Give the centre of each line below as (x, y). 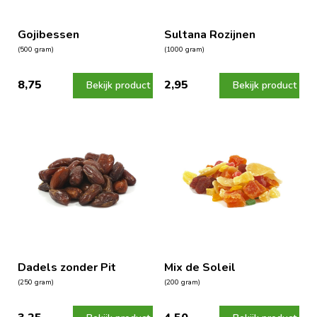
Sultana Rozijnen (209, 34)
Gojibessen (48, 34)
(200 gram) (182, 282)
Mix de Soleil (200, 267)
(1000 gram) (184, 49)
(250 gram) (36, 282)
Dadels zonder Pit (67, 267)
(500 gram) (36, 49)
